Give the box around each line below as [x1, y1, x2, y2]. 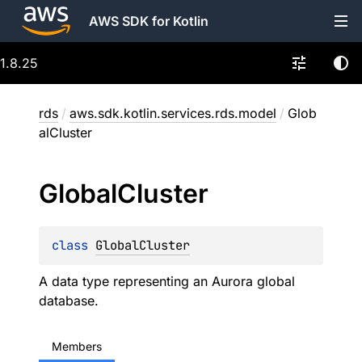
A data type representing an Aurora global [39, 273, 295, 289]
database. [39, 293, 99, 309]
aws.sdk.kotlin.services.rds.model [69, 105, 276, 121]
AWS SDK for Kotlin [89, 13, 208, 29]
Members [52, 339, 102, 353]
